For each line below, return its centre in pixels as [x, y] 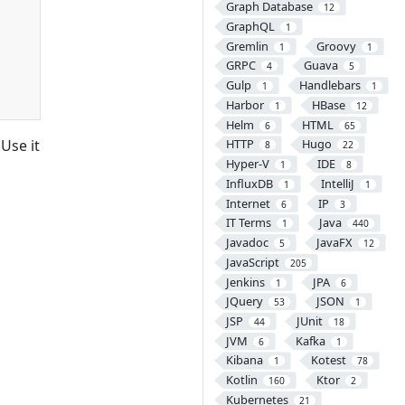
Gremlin [247, 46]
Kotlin [241, 380]
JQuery [244, 301]
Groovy [336, 46]
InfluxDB [249, 183]
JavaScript [252, 262]
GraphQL [250, 26]
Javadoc [247, 243]
